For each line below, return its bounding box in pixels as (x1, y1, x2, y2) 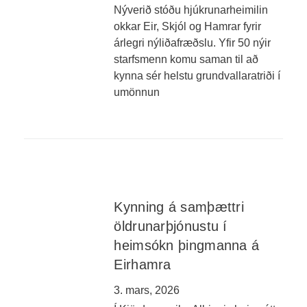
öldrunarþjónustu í (114, 219, 228, 234)
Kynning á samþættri (114, 199, 245, 214)
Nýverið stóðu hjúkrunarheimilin (114, 4, 269, 16)
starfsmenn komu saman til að (114, 53, 259, 65)
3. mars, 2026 (114, 284, 180, 296)
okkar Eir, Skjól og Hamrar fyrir (114, 21, 262, 32)
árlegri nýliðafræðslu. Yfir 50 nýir (114, 37, 271, 49)
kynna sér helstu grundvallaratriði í (114, 70, 281, 82)
